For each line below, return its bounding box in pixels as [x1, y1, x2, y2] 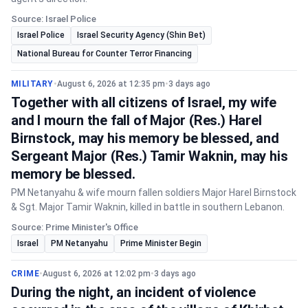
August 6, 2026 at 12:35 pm [56, 79, 165, 89]
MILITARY [11, 79, 54, 89]
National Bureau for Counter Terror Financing [17, 49, 192, 58]
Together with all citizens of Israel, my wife [11, 94, 276, 111]
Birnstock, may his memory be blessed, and [11, 130, 279, 146]
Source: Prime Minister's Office [11, 222, 138, 232]
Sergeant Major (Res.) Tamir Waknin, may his [11, 148, 288, 164]
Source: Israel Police [11, 14, 96, 24]
